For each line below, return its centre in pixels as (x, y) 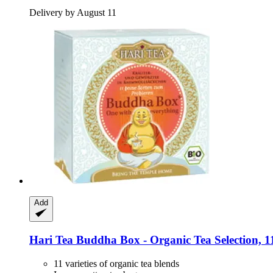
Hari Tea (51, 239)
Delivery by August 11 (73, 13)
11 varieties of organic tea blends (116, 263)
